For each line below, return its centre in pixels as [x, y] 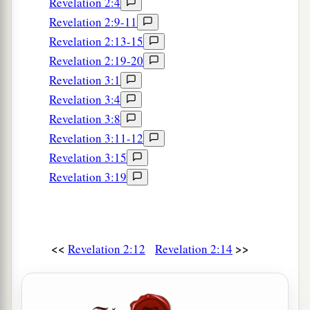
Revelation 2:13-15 [96, 42]
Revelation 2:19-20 [96, 61]
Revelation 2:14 [194, 249]
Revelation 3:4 [85, 100]
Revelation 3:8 [85, 119]
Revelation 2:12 [107, 249]
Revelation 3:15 [88, 158]
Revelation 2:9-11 [93, 22]
